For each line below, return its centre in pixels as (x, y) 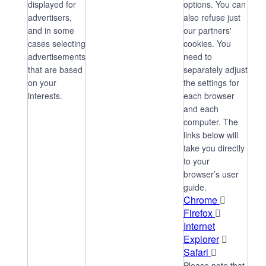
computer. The (211, 122)
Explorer (201, 239)
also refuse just (212, 18)
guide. (195, 187)
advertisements (57, 57)
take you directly (214, 148)
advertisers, (50, 18)
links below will (211, 135)
